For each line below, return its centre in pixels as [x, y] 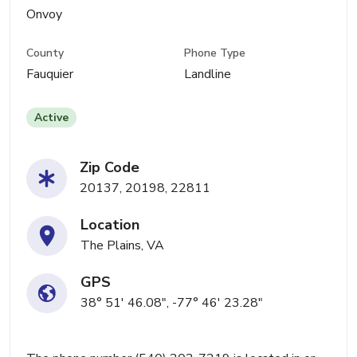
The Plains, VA [122, 246]
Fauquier [50, 75]
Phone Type [215, 53]
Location [110, 225]
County [45, 53]
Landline [208, 75]
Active [51, 118]
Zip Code [110, 168]
